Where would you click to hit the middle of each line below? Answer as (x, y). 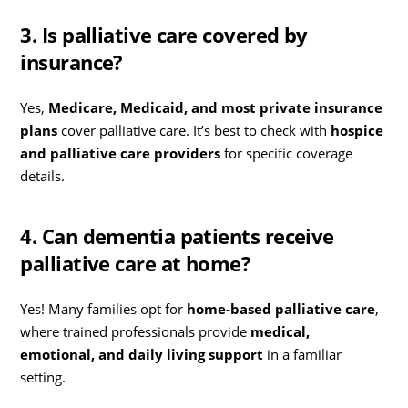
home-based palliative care (281, 309)
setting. (43, 377)
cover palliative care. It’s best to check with (194, 131)
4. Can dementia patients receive (177, 236)
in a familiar (303, 355)
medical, (280, 332)
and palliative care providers (121, 153)
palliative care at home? (136, 264)
